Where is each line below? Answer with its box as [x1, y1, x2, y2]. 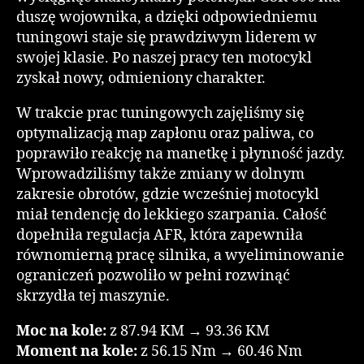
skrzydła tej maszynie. [16, 286, 170, 305]
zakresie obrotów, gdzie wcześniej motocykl [16, 184, 319, 204]
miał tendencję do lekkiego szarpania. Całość [16, 205, 327, 224]
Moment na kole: [16, 341, 137, 361]
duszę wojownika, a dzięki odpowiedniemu [16, 7, 317, 27]
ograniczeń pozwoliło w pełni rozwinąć [16, 266, 290, 285]
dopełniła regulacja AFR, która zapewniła [16, 225, 303, 245]
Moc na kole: [16, 321, 106, 340]
